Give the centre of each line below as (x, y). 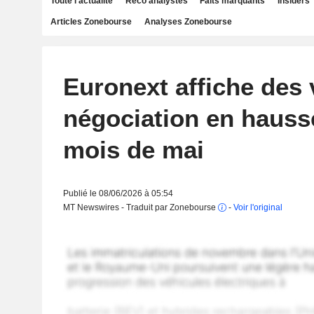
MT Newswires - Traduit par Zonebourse (140, 207)
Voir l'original (258, 207)
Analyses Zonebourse (188, 22)
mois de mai (133, 150)
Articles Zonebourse (91, 22)
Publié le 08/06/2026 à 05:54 (118, 193)
